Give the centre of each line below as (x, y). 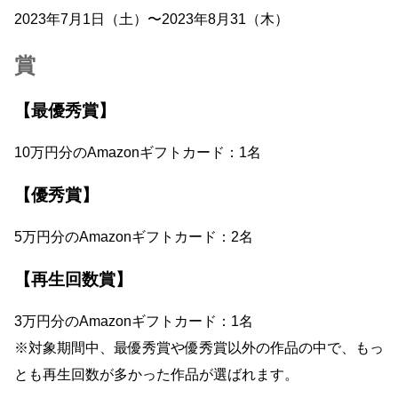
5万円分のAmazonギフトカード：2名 (134, 236)
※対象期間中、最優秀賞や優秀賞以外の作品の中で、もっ (199, 347)
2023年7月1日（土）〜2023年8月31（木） (151, 19)
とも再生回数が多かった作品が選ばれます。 (156, 374)
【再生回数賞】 (73, 279)
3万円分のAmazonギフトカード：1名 (134, 321)
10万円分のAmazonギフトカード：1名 (138, 152)
